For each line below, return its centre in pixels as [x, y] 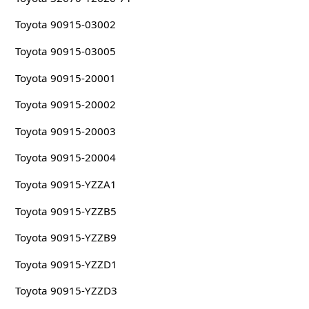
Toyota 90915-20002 [65, 104]
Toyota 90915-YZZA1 [66, 185]
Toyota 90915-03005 [65, 51]
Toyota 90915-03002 [65, 24]
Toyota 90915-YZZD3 [66, 291]
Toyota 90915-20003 [65, 131]
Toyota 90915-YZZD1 [66, 264]
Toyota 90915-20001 [65, 78]
